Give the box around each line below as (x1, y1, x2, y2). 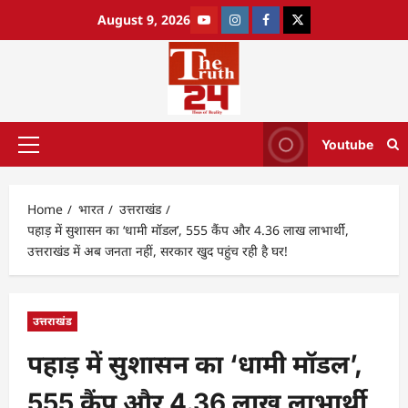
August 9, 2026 (97, 11, 190, 28)
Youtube (321, 137, 373, 152)
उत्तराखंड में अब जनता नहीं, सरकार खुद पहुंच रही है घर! (27, 242, 288, 260)
